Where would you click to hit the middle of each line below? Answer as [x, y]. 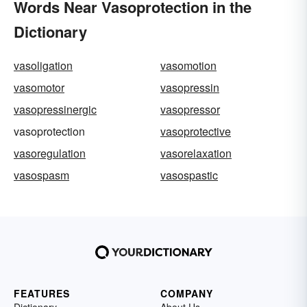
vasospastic [189, 175]
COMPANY [187, 294]
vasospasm [41, 175]
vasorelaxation [196, 153]
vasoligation [43, 66]
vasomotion [188, 66]
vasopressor [190, 110]
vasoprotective [196, 132]
